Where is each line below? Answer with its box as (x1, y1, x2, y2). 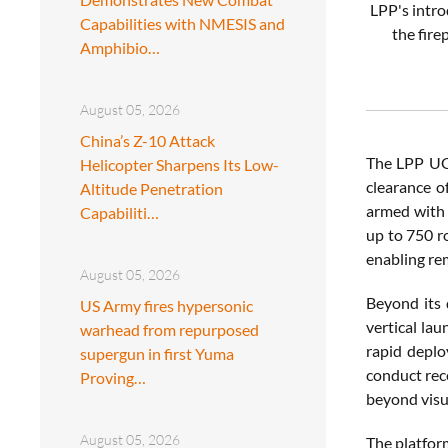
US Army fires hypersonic (80, 295, 253, 315)
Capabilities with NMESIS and (80, 13, 285, 33)
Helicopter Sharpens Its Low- (80, 154, 279, 174)
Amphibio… (80, 37, 160, 57)
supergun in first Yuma (80, 343, 234, 363)
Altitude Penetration (80, 178, 223, 198)
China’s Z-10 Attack (80, 130, 215, 150)
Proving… (80, 367, 146, 387)
